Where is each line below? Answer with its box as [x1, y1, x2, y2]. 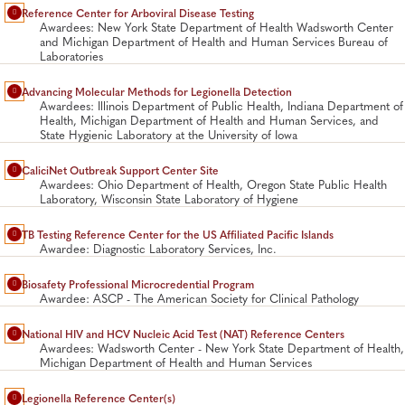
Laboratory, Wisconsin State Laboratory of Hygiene [40, 191, 298, 208]
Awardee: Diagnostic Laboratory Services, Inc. [40, 240, 277, 258]
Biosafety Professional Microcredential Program [22, 277, 254, 292]
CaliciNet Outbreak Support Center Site [22, 163, 219, 178]
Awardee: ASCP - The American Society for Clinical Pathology [40, 290, 359, 307]
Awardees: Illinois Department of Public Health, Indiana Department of [40, 98, 403, 115]
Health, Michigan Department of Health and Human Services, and [40, 112, 379, 129]
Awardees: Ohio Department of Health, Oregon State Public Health [40, 176, 387, 193]
